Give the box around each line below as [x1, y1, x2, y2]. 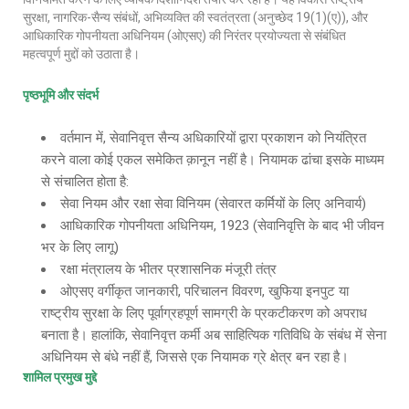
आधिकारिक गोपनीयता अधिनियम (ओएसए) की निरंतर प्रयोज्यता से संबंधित [23, 28, 346, 43]
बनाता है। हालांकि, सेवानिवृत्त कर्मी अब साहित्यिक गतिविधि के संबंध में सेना [41, 327, 386, 343]
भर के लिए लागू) [41, 239, 119, 256]
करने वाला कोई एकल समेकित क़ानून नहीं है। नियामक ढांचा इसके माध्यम [41, 152, 384, 168]
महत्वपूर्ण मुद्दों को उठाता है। [23, 47, 140, 61]
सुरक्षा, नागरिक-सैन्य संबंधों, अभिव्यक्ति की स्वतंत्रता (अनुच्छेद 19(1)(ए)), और [23, 10, 368, 25]
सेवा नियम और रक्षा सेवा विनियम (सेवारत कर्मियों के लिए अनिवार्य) [60, 195, 366, 212]
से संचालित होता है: [41, 173, 129, 190]
